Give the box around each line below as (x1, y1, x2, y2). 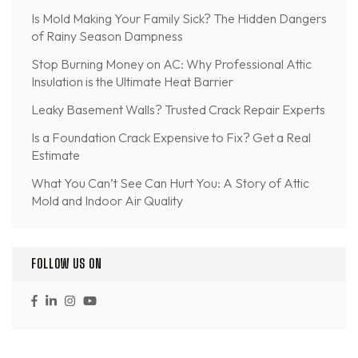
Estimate (31, 147, 80, 164)
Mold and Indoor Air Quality (31, 193, 183, 209)
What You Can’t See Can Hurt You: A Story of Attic (31, 175, 309, 192)
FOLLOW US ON (31, 256, 102, 272)
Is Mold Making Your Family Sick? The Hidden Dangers (31, 10, 327, 27)
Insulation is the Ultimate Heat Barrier (31, 74, 233, 90)
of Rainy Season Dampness (31, 28, 183, 45)
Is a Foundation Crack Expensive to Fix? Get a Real (31, 129, 311, 146)
